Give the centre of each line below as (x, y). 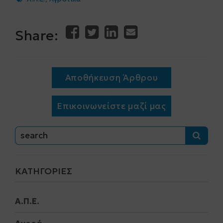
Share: (37, 36)
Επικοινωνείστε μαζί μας (111, 106)
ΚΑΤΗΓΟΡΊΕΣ (44, 171)
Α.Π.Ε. (27, 201)
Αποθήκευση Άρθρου (111, 78)
